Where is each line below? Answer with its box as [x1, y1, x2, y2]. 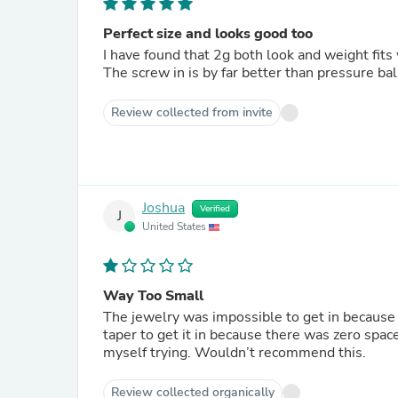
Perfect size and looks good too [103, 24, 313, 44]
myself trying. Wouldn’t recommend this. [103, 343, 366, 362]
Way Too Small [103, 286, 203, 306]
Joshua [142, 198, 185, 219]
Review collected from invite [111, 104, 273, 121]
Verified [200, 203, 230, 215]
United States [142, 219, 209, 234]
